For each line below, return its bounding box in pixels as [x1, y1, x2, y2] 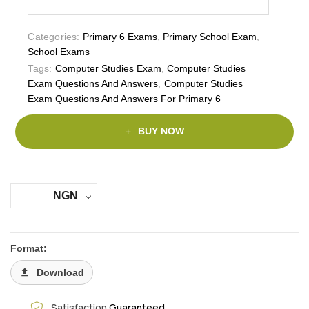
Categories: [28, 30, 80, 42]
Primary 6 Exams [82, 30, 157, 42]
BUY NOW [137, 126, 184, 137]
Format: [10, 242, 47, 254]
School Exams [28, 46, 90, 57]
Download [37, 266, 84, 278]
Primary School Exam [163, 30, 257, 42]
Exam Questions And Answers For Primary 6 [28, 92, 221, 104]
